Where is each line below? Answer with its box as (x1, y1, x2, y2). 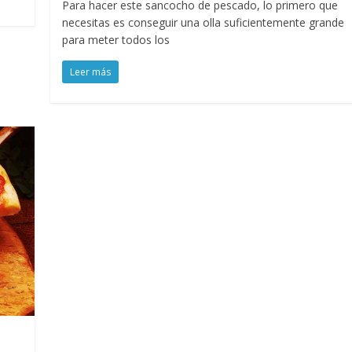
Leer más (70, 65, 112, 79)
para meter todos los (62, 32, 170, 48)
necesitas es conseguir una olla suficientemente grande (62, 15, 345, 31)
